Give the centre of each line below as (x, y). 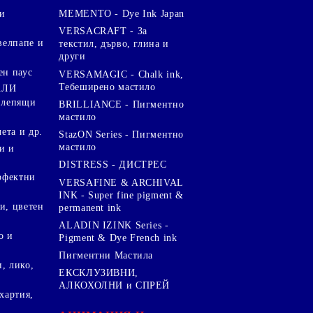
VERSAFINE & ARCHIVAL (121, 182)
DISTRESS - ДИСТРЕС (113, 165)
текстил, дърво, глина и (114, 44)
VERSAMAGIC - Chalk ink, (121, 74)
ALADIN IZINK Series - (114, 225)
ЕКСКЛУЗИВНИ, (99, 273)
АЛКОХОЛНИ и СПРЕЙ (115, 286)
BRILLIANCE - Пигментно (122, 104)
